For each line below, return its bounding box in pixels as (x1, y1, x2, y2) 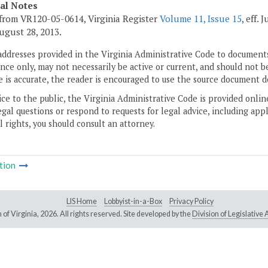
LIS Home (66, 197, 97, 206)
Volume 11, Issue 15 (160, 13, 242, 25)
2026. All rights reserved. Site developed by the (39, 209, 192, 219)
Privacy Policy (169, 197, 214, 206)
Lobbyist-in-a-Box (104, 197, 162, 206)
